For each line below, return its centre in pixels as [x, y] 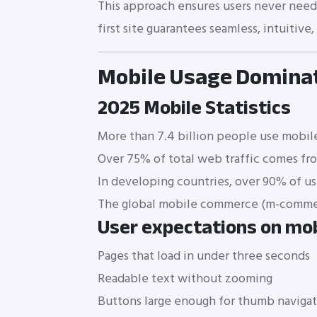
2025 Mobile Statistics [194, 108]
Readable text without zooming [185, 279]
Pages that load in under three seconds [204, 256]
